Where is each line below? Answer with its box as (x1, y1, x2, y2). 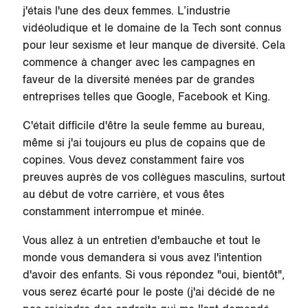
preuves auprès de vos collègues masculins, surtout (22, 170, 285, 185)
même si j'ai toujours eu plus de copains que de (22, 136, 265, 151)
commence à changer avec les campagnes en (22, 56, 255, 70)
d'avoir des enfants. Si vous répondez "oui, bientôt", (22, 268, 285, 283)
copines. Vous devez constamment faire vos (22, 153, 244, 168)
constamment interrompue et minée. (22, 205, 208, 219)
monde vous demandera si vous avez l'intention (22, 251, 262, 265)
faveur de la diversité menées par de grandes (22, 73, 254, 87)
